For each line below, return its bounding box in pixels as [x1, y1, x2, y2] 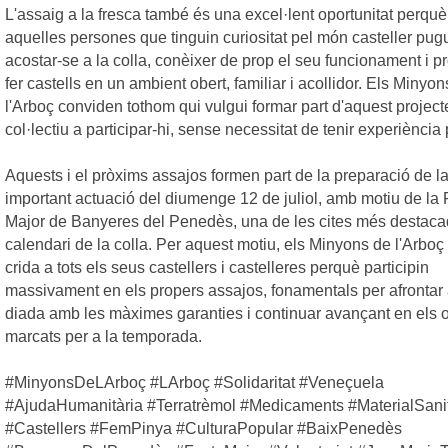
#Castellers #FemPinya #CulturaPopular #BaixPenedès [5, 420, 402, 438]
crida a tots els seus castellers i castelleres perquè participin [5, 259, 429, 277]
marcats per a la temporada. [5, 328, 202, 346]
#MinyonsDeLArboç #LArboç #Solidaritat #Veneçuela [5, 374, 384, 392]
